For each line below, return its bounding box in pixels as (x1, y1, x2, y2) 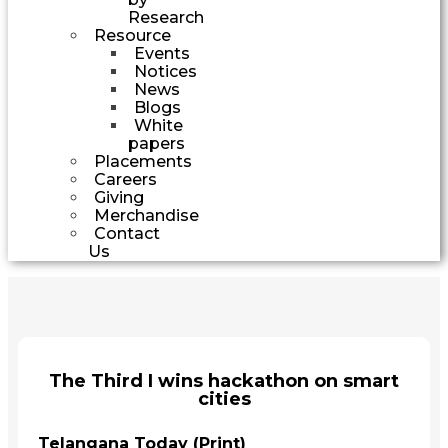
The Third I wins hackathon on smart (49, 369, 399, 392)
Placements (94, 151, 192, 171)
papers (128, 133, 185, 153)
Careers (94, 169, 157, 189)
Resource (94, 25, 171, 45)
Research (128, 7, 204, 27)
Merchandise (94, 205, 199, 225)
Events (134, 43, 190, 63)
